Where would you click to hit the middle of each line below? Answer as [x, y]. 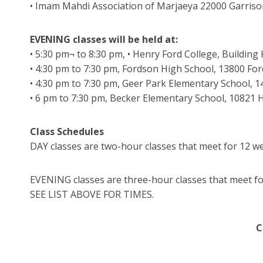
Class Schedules [67, 131]
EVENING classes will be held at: [104, 39]
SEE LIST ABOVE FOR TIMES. [92, 194]
